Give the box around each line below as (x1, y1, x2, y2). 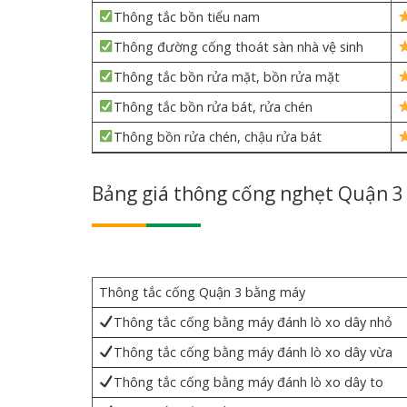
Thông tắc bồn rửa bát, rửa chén (114, 97, 313, 115)
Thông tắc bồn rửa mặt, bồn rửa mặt (114, 67, 341, 85)
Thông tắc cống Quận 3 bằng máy (98, 283, 309, 301)
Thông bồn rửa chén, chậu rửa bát (114, 127, 323, 145)
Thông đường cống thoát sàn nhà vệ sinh (114, 37, 364, 55)
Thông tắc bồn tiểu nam (114, 7, 261, 25)
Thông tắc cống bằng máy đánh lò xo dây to (114, 372, 384, 391)
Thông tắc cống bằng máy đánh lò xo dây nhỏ (114, 313, 393, 331)
